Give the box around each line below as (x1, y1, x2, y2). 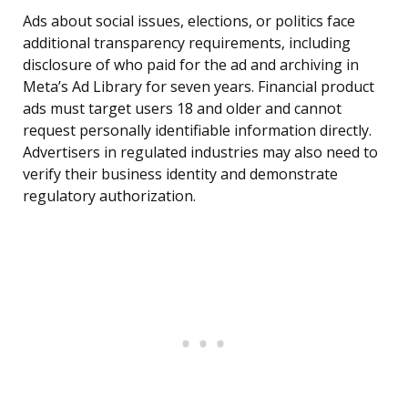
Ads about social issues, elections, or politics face (23, 11, 355, 32)
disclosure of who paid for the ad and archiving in (23, 55, 359, 76)
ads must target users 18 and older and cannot (23, 98, 342, 119)
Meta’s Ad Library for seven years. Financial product (23, 76, 374, 97)
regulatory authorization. (23, 186, 196, 207)
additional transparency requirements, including (23, 33, 351, 54)
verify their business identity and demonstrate (23, 164, 338, 185)
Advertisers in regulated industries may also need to (23, 142, 378, 163)
